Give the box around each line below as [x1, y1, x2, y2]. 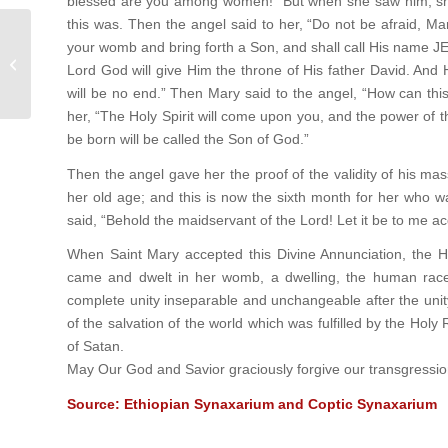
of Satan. [67, 338, 124, 355]
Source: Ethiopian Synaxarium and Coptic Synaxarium [67, 396, 437, 413]
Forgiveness [35, 56, 106, 71]
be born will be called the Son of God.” [67, 130, 309, 147]
